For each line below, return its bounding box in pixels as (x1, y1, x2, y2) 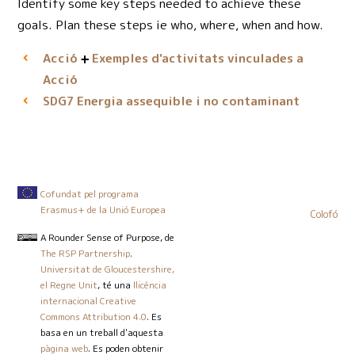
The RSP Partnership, (40, 246, 133, 260)
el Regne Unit (40, 277, 98, 292)
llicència (133, 277, 167, 292)
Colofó (310, 207, 338, 221)
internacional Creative (40, 293, 137, 307)
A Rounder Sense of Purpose (40, 230, 161, 244)
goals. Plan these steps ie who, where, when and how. (17, 16, 324, 34)
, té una (97, 277, 134, 292)
